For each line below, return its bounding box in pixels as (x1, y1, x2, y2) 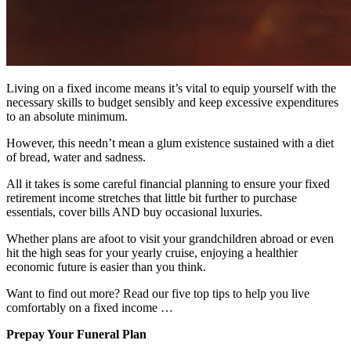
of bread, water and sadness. (6, 150, 146, 165)
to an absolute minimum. (6, 110, 128, 124)
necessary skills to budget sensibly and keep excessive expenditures (6, 96, 338, 110)
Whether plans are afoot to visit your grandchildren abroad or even (6, 232, 334, 246)
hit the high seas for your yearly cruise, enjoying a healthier (6, 246, 298, 260)
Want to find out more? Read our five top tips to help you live (6, 287, 309, 301)
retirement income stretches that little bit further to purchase (6, 191, 297, 205)
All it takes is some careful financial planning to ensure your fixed (6, 177, 330, 191)
